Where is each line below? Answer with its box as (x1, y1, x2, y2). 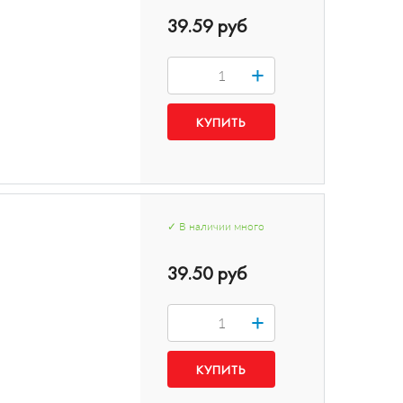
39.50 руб (167, 261, 247, 285)
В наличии (179, 219, 232, 233)
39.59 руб (167, 13, 247, 38)
